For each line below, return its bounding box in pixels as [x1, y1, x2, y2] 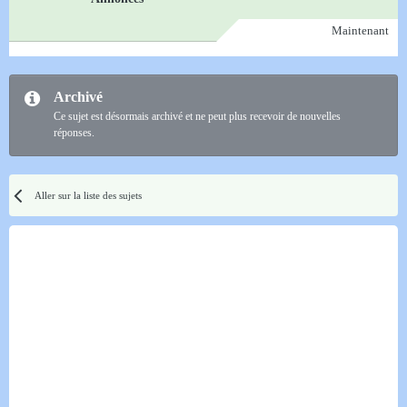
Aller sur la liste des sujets [35, 190, 143, 202]
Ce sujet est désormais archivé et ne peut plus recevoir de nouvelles [54, 110, 341, 124]
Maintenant [332, 24, 389, 38]
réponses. [54, 126, 94, 140]
